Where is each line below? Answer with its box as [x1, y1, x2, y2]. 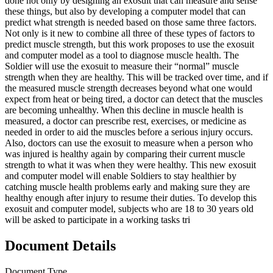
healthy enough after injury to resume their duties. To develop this [5, 192, 257, 203]
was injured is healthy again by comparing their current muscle [5, 148, 245, 159]
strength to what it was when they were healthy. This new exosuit [5, 159, 256, 170]
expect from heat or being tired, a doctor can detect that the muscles [5, 93, 263, 104]
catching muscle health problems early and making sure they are [5, 181, 250, 192]
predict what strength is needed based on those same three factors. [5, 16, 257, 27]
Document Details [5, 237, 116, 253]
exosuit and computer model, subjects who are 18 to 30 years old [5, 203, 253, 214]
